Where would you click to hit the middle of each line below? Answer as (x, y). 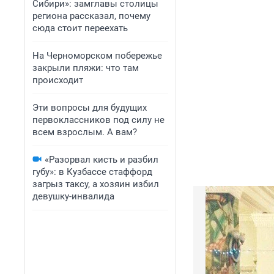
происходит (58, 80)
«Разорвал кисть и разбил (102, 160)
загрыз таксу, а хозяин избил (96, 184)
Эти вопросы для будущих (90, 108)
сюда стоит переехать (80, 28)
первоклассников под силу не (98, 120)
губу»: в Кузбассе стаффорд (92, 172)
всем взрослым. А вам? (85, 132)
